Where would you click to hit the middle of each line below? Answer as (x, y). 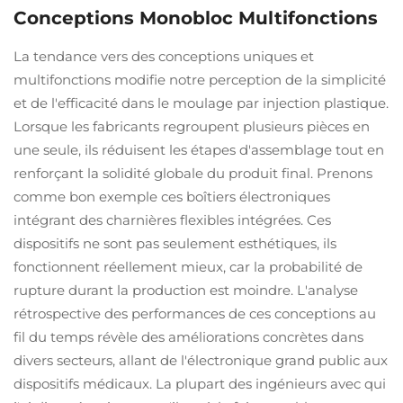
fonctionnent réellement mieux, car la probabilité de (188, 267)
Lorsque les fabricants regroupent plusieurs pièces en (192, 126)
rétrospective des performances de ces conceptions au (195, 313)
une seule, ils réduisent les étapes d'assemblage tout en (199, 150)
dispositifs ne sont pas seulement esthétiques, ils (175, 243)
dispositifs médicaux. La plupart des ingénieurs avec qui (200, 384)
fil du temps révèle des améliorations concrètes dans (188, 337)
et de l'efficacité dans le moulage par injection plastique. (201, 103)
